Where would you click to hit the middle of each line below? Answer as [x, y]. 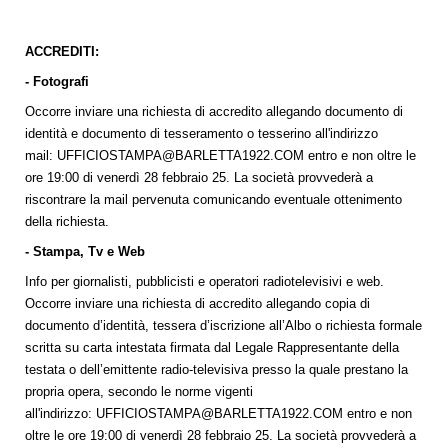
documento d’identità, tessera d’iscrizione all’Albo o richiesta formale [223, 326]
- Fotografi [57, 82]
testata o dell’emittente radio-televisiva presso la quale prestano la [216, 370]
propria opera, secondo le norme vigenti [139, 392]
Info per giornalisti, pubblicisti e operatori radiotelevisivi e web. [204, 282]
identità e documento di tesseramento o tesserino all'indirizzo [201, 134]
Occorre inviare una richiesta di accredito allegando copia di [197, 304]
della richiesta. [67, 222]
